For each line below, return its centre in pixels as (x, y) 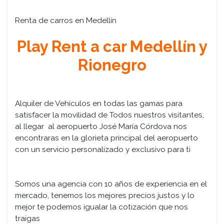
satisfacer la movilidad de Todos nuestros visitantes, (109, 114)
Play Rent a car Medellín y (112, 46)
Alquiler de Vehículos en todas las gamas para (99, 103)
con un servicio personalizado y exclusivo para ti (103, 149)
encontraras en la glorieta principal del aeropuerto (106, 137)
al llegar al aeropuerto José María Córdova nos (101, 126)
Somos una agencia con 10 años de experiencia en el (111, 183)
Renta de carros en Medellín (66, 20)
